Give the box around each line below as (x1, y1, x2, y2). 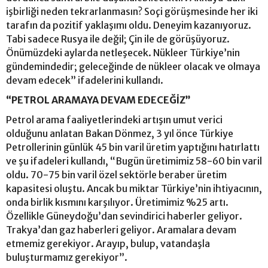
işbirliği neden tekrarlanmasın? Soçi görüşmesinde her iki (6, 5, 258, 17)
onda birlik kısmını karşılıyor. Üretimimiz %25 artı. (6, 196, 229, 208)
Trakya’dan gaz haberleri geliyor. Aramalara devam (6, 223, 236, 236)
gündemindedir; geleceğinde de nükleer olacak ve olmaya (6, 60, 260, 72)
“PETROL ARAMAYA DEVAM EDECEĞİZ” (6, 93, 191, 106)
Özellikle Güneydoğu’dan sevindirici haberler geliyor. (6, 209, 242, 222)
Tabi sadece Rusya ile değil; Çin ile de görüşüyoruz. (6, 32, 230, 45)
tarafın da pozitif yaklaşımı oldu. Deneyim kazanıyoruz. (6, 19, 251, 31)
